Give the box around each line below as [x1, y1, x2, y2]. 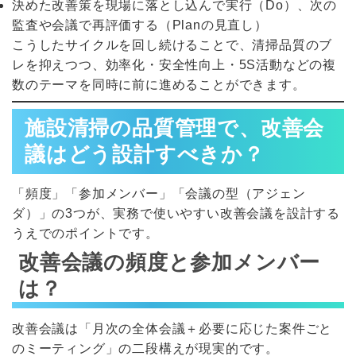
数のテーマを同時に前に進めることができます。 [12, 77, 306, 91]
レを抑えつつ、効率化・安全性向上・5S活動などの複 [12, 57, 336, 72]
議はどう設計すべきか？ [25, 141, 265, 166]
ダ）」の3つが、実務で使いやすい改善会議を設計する [12, 207, 340, 221]
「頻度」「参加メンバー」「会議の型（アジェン [12, 187, 306, 201]
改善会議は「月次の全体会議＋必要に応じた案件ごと [12, 322, 333, 336]
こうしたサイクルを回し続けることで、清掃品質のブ [12, 37, 333, 52]
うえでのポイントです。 [12, 226, 159, 241]
